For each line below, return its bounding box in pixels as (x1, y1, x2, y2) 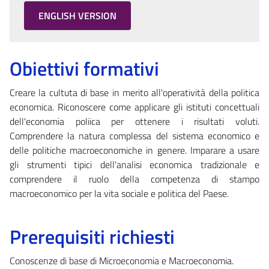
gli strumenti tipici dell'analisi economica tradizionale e (10, 157, 259, 172)
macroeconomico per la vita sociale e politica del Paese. (10, 186, 229, 201)
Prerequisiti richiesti (10, 222, 175, 251)
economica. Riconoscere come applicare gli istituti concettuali (10, 99, 259, 114)
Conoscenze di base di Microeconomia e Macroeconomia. (10, 253, 234, 268)
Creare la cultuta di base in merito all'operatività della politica (10, 85, 259, 100)
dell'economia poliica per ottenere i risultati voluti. (10, 113, 259, 128)
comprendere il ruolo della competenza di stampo (10, 171, 259, 186)
